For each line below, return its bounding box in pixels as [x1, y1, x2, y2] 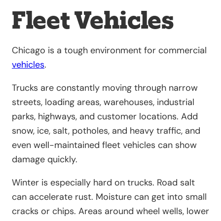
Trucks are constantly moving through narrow [12, 81, 198, 94]
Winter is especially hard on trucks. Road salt [12, 176, 195, 188]
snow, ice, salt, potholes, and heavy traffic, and [12, 124, 200, 137]
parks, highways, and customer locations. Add [12, 110, 198, 122]
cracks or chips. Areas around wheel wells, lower [12, 205, 209, 217]
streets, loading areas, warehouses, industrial [12, 96, 194, 108]
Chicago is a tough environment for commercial [12, 44, 207, 56]
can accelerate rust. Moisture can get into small [12, 190, 207, 203]
